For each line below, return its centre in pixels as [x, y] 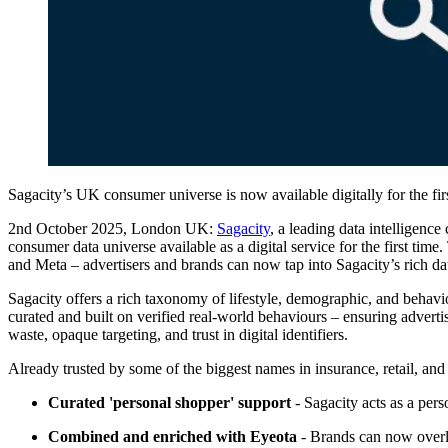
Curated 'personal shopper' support [169, 403]
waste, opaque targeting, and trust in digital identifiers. [178, 335]
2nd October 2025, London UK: [112, 229]
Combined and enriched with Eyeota [172, 437]
